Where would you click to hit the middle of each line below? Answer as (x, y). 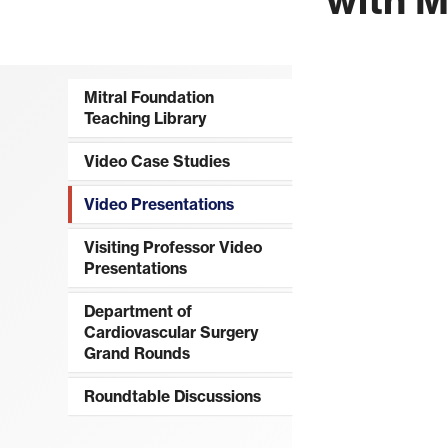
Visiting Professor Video (172, 247)
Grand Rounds (136, 353)
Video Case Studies (156, 162)
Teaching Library (145, 119)
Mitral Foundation (148, 98)
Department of (137, 311)
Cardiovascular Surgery (171, 332)
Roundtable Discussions (172, 396)
